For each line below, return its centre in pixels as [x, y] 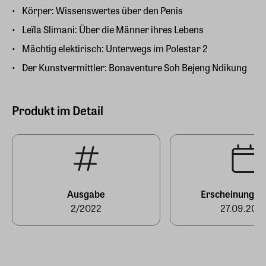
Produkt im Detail [58, 110]
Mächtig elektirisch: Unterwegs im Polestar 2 [115, 49]
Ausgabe [86, 194]
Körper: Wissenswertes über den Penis [102, 11]
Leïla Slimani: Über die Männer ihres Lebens [113, 30]
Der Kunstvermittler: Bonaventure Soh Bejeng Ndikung [134, 68]
